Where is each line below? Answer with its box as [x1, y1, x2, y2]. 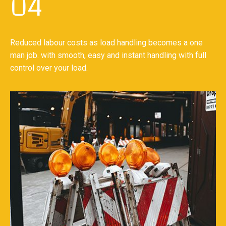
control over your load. [10, 63, 88, 73]
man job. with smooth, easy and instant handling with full [10, 50, 206, 60]
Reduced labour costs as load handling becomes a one [10, 37, 203, 47]
